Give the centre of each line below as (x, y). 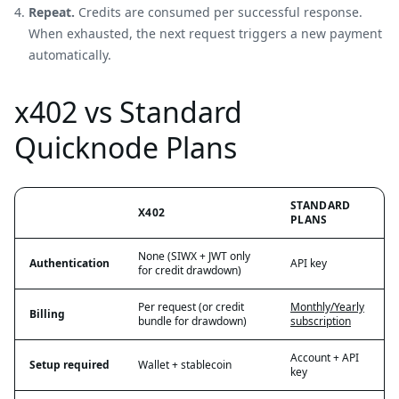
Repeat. (52, 12)
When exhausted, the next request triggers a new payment (205, 33)
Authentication (69, 263)
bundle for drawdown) (192, 321)
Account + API (325, 357)
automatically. (70, 54)
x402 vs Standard (128, 111)
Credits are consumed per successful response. (219, 12)
